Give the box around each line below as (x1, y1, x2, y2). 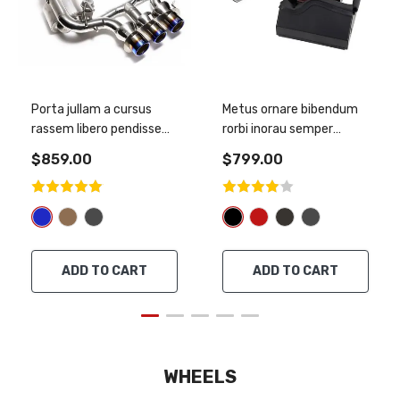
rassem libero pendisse (31, 121, 162, 137)
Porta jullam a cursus (31, 102, 152, 118)
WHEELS (163, 366, 237, 388)
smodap (31, 141, 78, 157)
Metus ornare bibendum (222, 102, 358, 118)
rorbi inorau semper (222, 121, 333, 137)
